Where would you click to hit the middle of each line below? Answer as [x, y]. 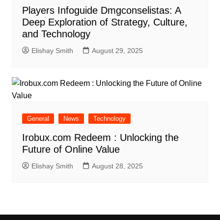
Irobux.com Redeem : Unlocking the [100, 137]
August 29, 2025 [117, 50]
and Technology [56, 34]
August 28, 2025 [117, 166]
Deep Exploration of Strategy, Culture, [105, 22]
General [38, 118]
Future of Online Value [71, 149]
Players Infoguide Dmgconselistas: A [101, 10]
